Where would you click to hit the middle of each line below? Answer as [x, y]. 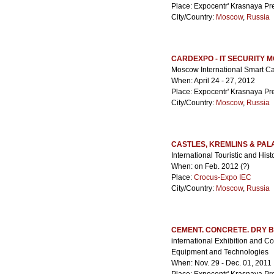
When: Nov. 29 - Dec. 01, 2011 [221, 263]
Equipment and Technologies [220, 252]
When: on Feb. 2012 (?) [210, 166]
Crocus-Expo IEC [223, 177]
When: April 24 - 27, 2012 [213, 81]
